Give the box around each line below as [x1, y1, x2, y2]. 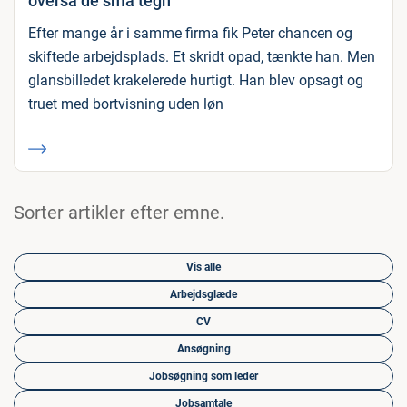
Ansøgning [176, 342, 231, 356]
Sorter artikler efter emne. [14, 202, 224, 224]
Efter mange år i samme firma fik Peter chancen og [28, 25, 352, 43]
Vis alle [186, 261, 221, 274]
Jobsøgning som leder [149, 370, 258, 383]
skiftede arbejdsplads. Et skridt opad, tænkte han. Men [28, 48, 375, 66]
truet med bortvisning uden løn [28, 95, 223, 114]
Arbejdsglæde [170, 288, 237, 302]
